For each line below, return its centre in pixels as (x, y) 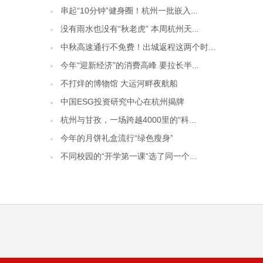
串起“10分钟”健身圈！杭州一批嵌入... (129, 11)
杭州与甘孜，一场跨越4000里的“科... (128, 120)
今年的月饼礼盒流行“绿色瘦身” (117, 138)
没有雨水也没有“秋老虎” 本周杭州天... (130, 29)
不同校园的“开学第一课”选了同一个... (129, 156)
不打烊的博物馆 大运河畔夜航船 (119, 83)
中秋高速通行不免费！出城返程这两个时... (138, 47)
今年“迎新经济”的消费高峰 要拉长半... (130, 65)
